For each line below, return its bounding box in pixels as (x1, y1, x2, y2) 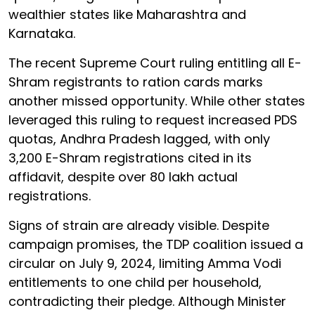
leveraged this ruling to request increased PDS (8, 110, 297, 129)
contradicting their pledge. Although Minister (8, 292, 286, 310)
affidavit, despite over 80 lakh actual (8, 167, 238, 186)
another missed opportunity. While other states (8, 91, 305, 110)
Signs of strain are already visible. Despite (8, 216, 269, 234)
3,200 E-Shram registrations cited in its (8, 148, 252, 167)
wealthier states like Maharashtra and (8, 5, 246, 23)
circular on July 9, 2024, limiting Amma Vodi (8, 254, 281, 272)
